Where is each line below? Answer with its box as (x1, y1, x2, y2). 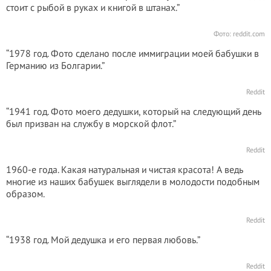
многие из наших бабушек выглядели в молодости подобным (6, 175, 260, 188)
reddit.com (233, 29, 265, 38)
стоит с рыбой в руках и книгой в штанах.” (6, 1, 180, 13)
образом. (6, 188, 45, 200)
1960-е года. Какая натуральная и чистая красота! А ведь (6, 163, 243, 175)
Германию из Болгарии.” (6, 59, 105, 71)
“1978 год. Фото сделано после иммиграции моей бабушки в (6, 47, 259, 59)
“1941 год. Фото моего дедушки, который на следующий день (6, 105, 261, 117)
